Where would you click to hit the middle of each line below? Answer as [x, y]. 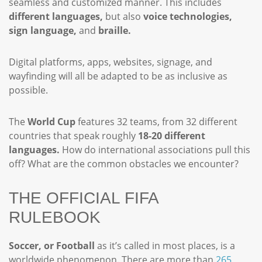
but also [123, 16]
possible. [31, 90]
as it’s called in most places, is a [165, 246]
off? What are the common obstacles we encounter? [125, 164]
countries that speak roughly [73, 136]
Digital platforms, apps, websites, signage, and [111, 62]
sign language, [43, 30]
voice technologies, [188, 16]
